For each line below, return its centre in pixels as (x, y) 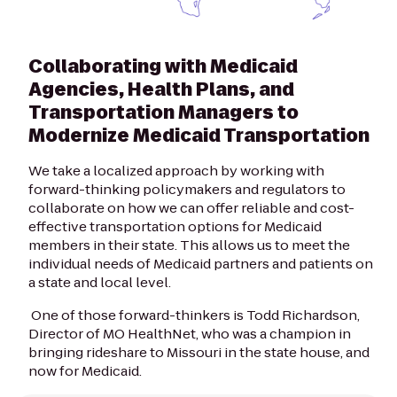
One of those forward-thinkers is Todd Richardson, (194, 315)
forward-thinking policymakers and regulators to (187, 189)
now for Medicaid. (86, 370)
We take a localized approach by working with (176, 170)
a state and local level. (101, 282)
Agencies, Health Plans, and (161, 89)
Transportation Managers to (163, 112)
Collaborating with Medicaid (163, 66)
